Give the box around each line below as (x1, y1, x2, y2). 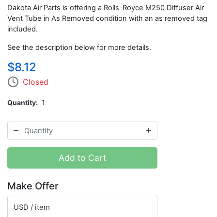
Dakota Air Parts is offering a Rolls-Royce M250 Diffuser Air (7, 3, 204, 13)
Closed (23, 77, 48, 87)
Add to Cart (59, 152, 106, 163)
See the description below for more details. (7, 43, 153, 52)
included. (7, 25, 38, 34)
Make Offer (7, 180, 59, 192)
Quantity (7, 98, 36, 107)
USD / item (14, 202, 50, 212)
